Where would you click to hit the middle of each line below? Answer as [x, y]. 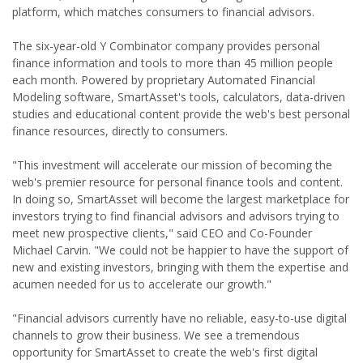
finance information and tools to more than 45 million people [173, 63]
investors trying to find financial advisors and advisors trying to [176, 216]
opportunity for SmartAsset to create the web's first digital [165, 352]
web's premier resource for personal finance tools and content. [177, 182]
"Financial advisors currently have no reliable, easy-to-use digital [179, 318]
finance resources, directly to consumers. [120, 131]
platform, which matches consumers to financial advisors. [163, 12]
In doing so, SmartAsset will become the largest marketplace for [181, 199]
